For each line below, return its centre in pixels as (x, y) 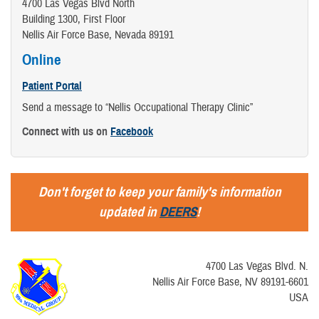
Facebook (132, 131)
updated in (129, 211)
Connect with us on (66, 131)
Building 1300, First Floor (74, 19)
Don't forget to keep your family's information (159, 192)
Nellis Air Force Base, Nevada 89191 (98, 35)
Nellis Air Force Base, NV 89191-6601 (230, 282)
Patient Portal (52, 86)
